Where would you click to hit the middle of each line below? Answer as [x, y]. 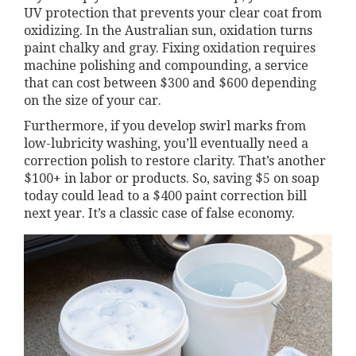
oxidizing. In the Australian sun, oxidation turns [168, 30]
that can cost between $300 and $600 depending [170, 83]
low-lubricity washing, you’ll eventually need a [166, 143]
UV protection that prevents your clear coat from [173, 13]
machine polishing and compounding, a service [166, 65]
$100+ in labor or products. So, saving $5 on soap [172, 178]
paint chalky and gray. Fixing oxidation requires [170, 48]
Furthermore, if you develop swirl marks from [165, 126]
